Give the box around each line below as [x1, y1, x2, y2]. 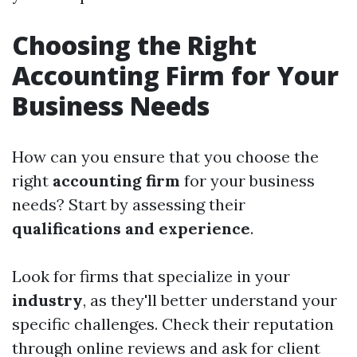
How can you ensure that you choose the [12, 147, 319, 167]
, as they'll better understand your [83, 290, 337, 311]
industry [12, 290, 83, 311]
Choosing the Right [12, 28, 257, 63]
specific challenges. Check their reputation [12, 314, 334, 335]
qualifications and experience [12, 218, 250, 239]
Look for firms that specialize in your [12, 266, 290, 287]
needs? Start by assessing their [12, 194, 245, 215]
